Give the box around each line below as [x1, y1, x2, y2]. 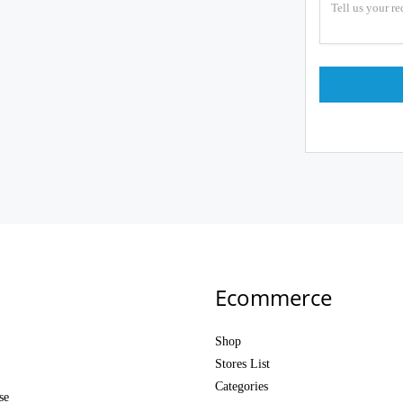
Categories [215, 380, 268, 393]
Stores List [215, 357, 270, 371]
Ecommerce [215, 282, 332, 312]
